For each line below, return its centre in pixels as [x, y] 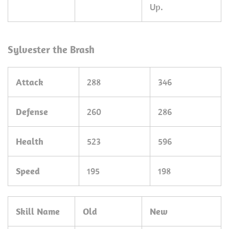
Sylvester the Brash [51, 49]
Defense [32, 112]
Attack [30, 82]
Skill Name [38, 211]
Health [30, 141]
